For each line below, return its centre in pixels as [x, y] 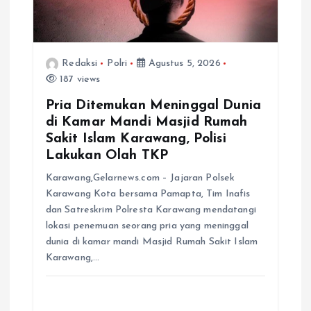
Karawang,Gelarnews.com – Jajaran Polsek [140, 178]
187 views [78, 80]
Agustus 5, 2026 [183, 64]
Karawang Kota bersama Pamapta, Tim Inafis [148, 194]
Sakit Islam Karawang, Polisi [136, 139]
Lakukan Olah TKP [107, 156]
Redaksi [80, 64]
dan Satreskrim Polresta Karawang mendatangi [151, 210]
